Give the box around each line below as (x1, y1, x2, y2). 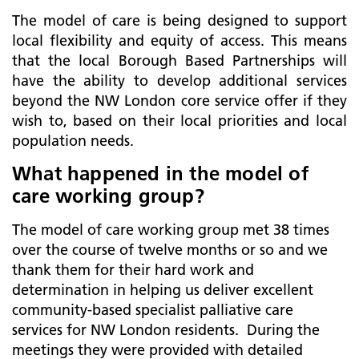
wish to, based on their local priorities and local (12, 111, 347, 130)
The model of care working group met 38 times (12, 220, 329, 239)
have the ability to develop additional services (12, 71, 347, 90)
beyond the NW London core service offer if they (12, 91, 347, 110)
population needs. (12, 131, 134, 150)
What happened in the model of (12, 162, 309, 185)
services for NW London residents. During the (12, 321, 320, 339)
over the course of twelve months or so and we (12, 240, 328, 259)
